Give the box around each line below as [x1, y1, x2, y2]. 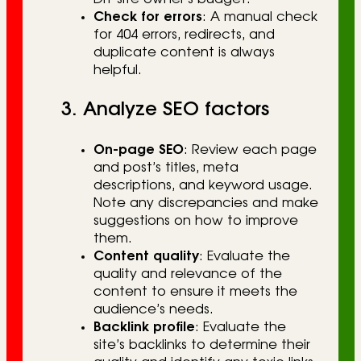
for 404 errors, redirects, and [93, 27, 275, 41]
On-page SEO [93, 143, 184, 157]
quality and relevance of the [93, 268, 282, 281]
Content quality [93, 250, 199, 263]
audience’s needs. [93, 303, 214, 317]
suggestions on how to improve [93, 214, 298, 228]
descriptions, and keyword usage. [93, 179, 313, 193]
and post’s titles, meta [93, 161, 239, 175]
